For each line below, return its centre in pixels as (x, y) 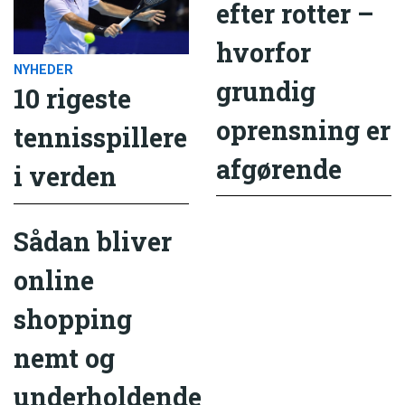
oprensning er (303, 131)
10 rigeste (72, 99)
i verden (65, 177)
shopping (73, 319)
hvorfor (264, 53)
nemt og (64, 358)
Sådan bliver (93, 241)
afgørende (279, 170)
